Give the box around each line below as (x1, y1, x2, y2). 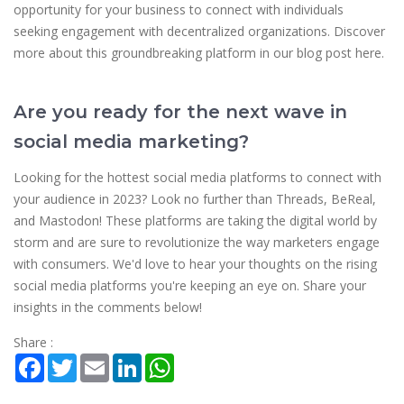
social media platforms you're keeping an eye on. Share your (14, 277, 366, 295)
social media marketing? (14, 131, 249, 153)
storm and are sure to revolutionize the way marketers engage (14, 234, 380, 252)
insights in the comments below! (14, 298, 202, 317)
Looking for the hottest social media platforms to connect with (14, 169, 381, 187)
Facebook (44, 352, 102, 370)
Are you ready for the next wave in (14, 101, 347, 124)
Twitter (77, 352, 118, 370)
